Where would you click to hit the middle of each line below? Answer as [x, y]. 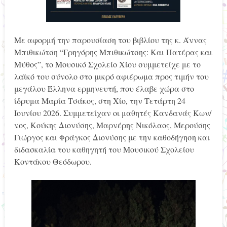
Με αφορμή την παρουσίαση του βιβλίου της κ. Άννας [110, 40]
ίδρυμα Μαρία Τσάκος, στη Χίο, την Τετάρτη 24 [100, 100]
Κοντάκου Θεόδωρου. [53, 161]
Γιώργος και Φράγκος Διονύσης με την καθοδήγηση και [112, 137]
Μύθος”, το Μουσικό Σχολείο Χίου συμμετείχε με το [107, 64]
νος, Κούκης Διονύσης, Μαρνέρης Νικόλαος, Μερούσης [112, 125]
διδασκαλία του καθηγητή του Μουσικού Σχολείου [104, 149]
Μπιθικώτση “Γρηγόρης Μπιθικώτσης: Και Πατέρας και [113, 52]
